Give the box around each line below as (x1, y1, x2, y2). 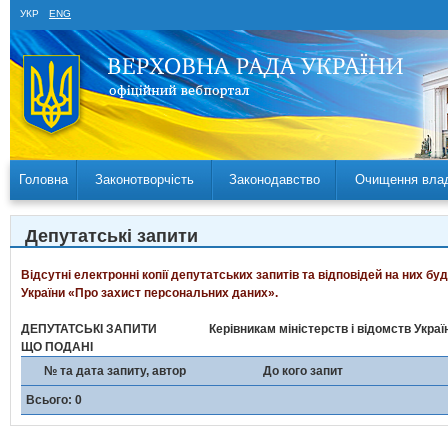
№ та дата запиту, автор (44, 364, 186, 378)
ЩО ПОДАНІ (21, 340, 93, 354)
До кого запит (263, 364, 343, 378)
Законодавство (228, 172, 320, 187)
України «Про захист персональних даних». (21, 286, 278, 300)
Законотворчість (95, 172, 194, 187)
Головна (18, 172, 68, 187)
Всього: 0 (26, 393, 82, 407)
